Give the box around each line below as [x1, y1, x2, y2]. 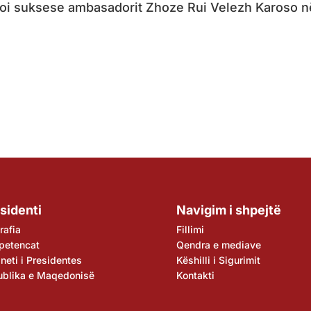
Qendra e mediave [176, 238, 261, 251]
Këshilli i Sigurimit [176, 253, 260, 266]
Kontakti [176, 269, 215, 281]
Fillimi [176, 223, 204, 235]
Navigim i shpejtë [176, 202, 281, 217]
